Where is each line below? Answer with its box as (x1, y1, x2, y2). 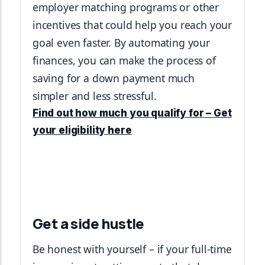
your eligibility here (33, 124, 132, 136)
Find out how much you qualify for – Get (33, 107, 232, 119)
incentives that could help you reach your (33, 18, 232, 32)
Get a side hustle (33, 214, 144, 233)
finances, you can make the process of (33, 53, 216, 67)
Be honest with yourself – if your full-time (33, 242, 232, 256)
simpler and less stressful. (33, 89, 157, 103)
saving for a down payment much (33, 71, 195, 85)
